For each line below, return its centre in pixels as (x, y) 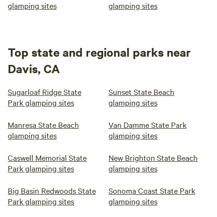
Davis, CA (34, 68)
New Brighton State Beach (153, 157)
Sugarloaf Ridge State (45, 92)
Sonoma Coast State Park (152, 190)
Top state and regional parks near (99, 52)
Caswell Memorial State (47, 157)
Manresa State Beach (43, 124)
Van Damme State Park (147, 124)
